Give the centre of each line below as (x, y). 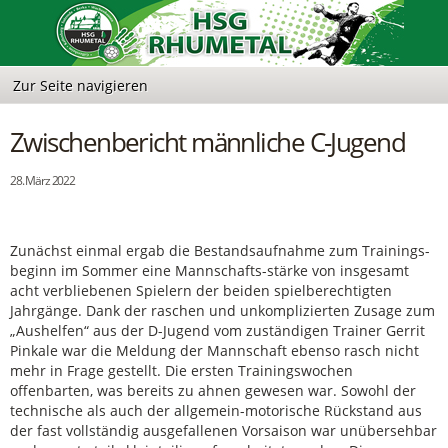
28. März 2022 (43, 180)
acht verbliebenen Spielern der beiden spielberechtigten (201, 290)
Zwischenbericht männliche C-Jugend (208, 142)
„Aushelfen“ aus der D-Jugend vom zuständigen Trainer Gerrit (217, 330)
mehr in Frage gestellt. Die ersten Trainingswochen (181, 370)
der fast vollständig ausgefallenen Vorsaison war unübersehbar (223, 430)
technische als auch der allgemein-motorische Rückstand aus (216, 410)
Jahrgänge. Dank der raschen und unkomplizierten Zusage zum (222, 310)
